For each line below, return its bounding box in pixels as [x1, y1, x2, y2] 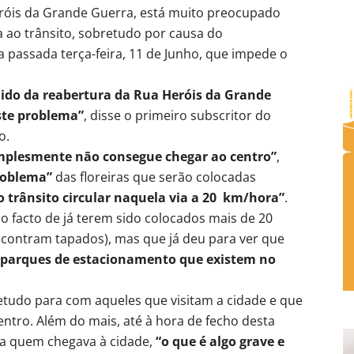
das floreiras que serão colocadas [52, 168, 256, 186]
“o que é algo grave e [156, 332, 284, 350]
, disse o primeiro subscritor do [84, 106, 271, 124]
